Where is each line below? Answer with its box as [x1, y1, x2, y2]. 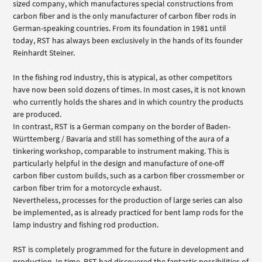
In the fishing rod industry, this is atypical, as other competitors [13, 71, 233, 82]
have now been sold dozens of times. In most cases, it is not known [13, 84, 246, 95]
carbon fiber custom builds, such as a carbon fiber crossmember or [13, 170, 245, 181]
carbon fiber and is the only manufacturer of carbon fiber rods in [13, 10, 237, 21]
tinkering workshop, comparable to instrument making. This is [13, 145, 230, 156]
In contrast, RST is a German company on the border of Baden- [13, 120, 231, 132]
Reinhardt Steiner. [13, 47, 75, 58]
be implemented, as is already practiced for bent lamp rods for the [13, 206, 244, 218]
